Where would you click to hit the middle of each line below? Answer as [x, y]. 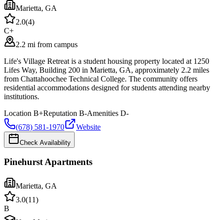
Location [18, 113]
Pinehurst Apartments [48, 162]
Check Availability [45, 142]
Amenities [103, 113]
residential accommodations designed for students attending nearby [107, 87]
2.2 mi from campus [47, 44]
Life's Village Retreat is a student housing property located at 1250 [107, 61]
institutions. [22, 96]
